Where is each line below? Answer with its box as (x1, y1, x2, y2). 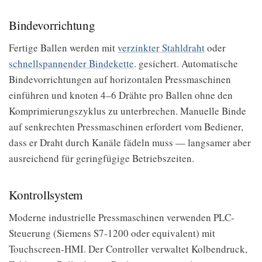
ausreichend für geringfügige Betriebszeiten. (9, 151, 194, 165)
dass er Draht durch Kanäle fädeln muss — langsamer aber (9, 136, 251, 149)
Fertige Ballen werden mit (9, 41, 118, 54)
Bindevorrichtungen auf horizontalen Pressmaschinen (9, 73, 231, 86)
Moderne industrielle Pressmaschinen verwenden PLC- (9, 211, 235, 224)
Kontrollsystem (9, 187, 83, 203)
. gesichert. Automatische (134, 57, 238, 70)
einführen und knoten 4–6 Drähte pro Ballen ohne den (9, 88, 233, 102)
